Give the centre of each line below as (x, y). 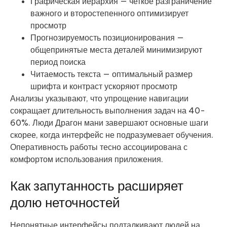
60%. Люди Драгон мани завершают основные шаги (109, 123)
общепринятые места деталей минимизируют (116, 50)
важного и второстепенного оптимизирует (109, 13)
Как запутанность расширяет (97, 186)
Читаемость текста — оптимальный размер (111, 74)
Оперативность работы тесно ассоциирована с (99, 147)
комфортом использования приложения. (87, 159)
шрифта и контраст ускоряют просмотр (104, 86)
